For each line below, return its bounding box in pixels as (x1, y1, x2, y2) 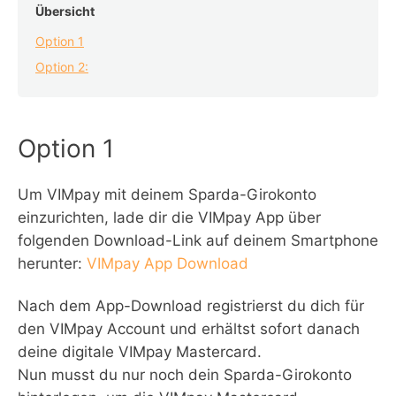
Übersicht (35, 4, 95, 19)
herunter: (18, 255, 87, 272)
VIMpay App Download (87, 255, 248, 272)
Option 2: (35, 59, 88, 74)
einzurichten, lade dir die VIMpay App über (18, 209, 321, 226)
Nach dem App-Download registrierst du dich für (18, 297, 364, 315)
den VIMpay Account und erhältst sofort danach (18, 320, 360, 338)
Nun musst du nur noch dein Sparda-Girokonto (18, 366, 352, 384)
